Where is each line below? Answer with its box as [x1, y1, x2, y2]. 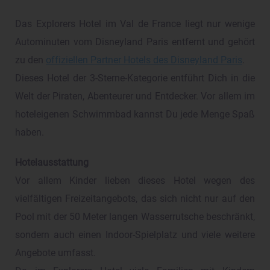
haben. [15, 127, 44, 139]
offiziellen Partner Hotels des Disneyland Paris [46, 55, 242, 66]
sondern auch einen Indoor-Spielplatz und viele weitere [15, 230, 255, 241]
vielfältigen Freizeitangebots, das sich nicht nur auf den [15, 193, 255, 205]
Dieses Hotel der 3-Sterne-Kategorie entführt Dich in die [15, 73, 255, 84]
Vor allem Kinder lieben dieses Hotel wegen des [15, 175, 255, 187]
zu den [15, 55, 46, 66]
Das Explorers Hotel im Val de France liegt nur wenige [15, 19, 255, 30]
